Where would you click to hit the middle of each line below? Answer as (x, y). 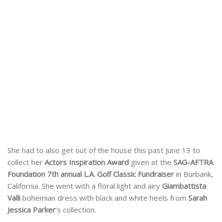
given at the (151, 162)
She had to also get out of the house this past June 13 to (104, 150)
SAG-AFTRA (193, 162)
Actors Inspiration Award (86, 162)
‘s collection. (76, 209)
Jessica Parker (31, 209)
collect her (25, 162)
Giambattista (184, 186)
